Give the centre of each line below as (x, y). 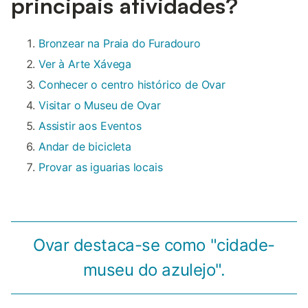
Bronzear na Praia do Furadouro (120, 43)
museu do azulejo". (154, 269)
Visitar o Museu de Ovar (100, 105)
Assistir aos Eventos (90, 125)
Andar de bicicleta (85, 146)
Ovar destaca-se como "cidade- (154, 245)
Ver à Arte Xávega (85, 64)
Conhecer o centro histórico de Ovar (132, 84)
